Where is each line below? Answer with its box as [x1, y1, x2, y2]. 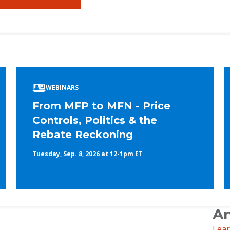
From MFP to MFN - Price [32, 100, 170, 112]
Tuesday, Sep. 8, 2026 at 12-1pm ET [32, 149, 143, 159]
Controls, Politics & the [32, 114, 157, 127]
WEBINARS [45, 83, 79, 92]
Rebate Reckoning [32, 128, 133, 141]
